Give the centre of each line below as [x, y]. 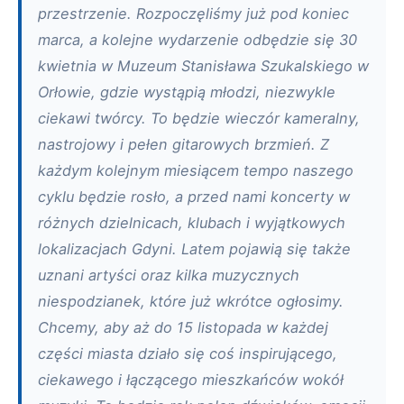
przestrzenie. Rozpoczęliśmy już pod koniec [193, 14]
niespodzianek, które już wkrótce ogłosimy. [191, 301]
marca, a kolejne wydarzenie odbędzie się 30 [197, 40]
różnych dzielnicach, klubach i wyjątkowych [192, 223]
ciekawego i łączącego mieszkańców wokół [191, 380]
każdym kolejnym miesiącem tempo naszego [196, 170]
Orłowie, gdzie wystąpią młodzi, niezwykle [187, 92]
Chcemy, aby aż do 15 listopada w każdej [183, 327]
